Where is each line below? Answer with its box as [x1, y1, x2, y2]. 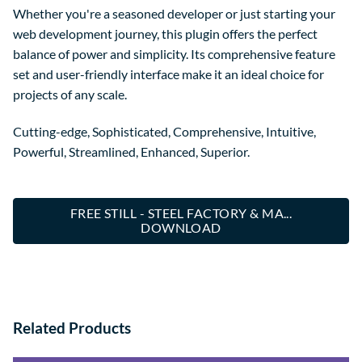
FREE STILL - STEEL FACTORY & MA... [69, 206, 293, 221]
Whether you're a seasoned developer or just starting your [13, 6, 335, 22]
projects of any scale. [13, 86, 127, 103]
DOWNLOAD [141, 221, 221, 236]
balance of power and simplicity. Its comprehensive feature [13, 46, 335, 62]
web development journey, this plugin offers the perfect [13, 26, 318, 42]
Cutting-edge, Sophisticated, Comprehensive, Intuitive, [13, 124, 316, 140]
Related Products [13, 318, 131, 337]
